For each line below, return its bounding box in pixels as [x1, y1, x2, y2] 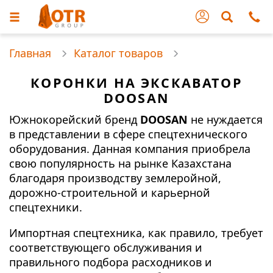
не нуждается [188, 112, 263, 127]
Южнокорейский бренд [9, 112, 140, 127]
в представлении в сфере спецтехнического [9, 126, 247, 141]
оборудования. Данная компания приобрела [9, 141, 250, 156]
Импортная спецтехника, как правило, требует [9, 225, 263, 240]
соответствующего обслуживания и [9, 239, 202, 255]
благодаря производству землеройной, [9, 170, 221, 185]
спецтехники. [9, 199, 82, 214]
